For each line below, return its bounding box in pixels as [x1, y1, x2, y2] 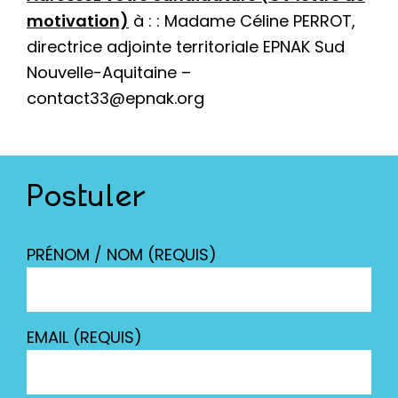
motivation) [27, 9, 129, 32]
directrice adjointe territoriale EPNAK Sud [27, 35, 345, 58]
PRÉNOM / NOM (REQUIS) [27, 243, 217, 266]
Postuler [27, 182, 147, 213]
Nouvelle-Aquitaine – [27, 60, 195, 84]
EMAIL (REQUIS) [27, 325, 142, 348]
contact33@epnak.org [27, 86, 204, 109]
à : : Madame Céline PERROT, [129, 9, 355, 32]
